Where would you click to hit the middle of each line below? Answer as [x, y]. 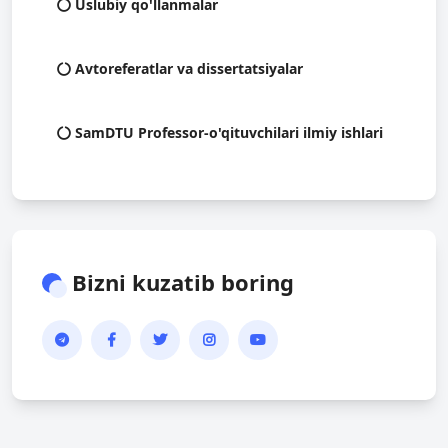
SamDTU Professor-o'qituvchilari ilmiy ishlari [227, 132]
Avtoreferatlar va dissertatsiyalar [187, 68]
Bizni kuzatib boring [183, 282]
